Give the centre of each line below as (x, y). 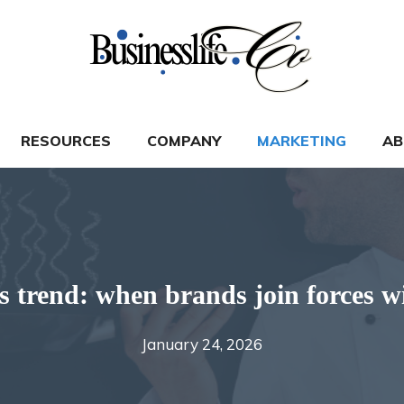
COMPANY (184, 141)
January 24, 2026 (202, 344)
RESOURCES (66, 141)
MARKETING (302, 141)
